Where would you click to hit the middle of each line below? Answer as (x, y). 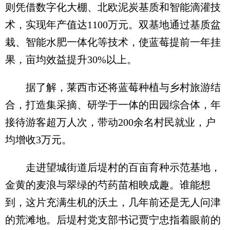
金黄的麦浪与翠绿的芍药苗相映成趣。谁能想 (108, 185)
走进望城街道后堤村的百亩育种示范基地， (113, 168)
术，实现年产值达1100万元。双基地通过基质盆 (113, 25)
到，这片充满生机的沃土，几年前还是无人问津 (113, 203)
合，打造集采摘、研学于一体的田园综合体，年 (113, 105)
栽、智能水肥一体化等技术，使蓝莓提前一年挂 (113, 42)
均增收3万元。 (39, 140)
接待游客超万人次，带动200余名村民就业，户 (110, 122)
